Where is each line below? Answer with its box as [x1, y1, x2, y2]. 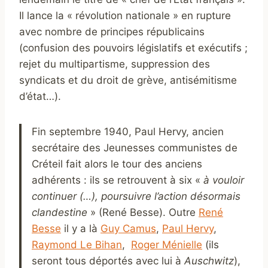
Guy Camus [100, 222, 156, 234]
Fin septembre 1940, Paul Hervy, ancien [32, 125, 224, 138]
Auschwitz [184, 254, 234, 267]
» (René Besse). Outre [90, 206, 199, 218]
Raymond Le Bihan [32, 238, 122, 251]
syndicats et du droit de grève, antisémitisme [19, 74, 237, 86]
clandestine [32, 206, 90, 218]
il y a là [61, 222, 100, 234]
